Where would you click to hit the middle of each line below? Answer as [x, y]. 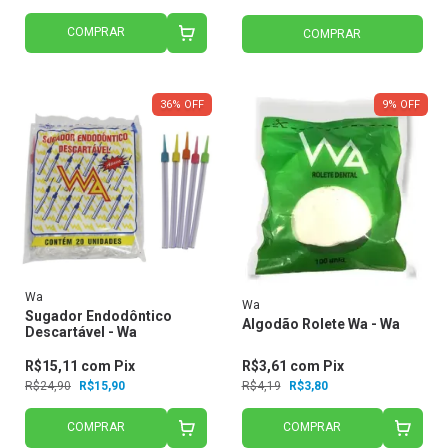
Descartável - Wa [81, 332]
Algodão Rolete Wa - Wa [320, 324]
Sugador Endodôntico [98, 316]
